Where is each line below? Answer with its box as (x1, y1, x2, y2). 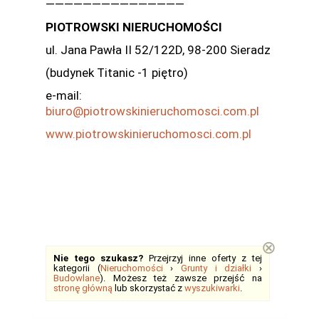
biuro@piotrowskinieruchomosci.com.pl (46, 103, 259, 118)
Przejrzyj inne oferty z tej (143, 252, 262, 263)
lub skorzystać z (113, 282, 184, 293)
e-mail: (46, 88, 82, 103)
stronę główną (53, 282, 113, 293)
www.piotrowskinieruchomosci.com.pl (46, 126, 251, 141)
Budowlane (53, 272, 100, 283)
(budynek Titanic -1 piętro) (46, 65, 188, 80)
